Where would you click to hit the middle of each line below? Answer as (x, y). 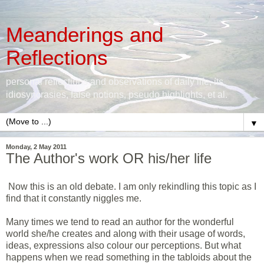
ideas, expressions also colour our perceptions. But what (123, 245)
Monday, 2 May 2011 (36, 147)
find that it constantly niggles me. (74, 198)
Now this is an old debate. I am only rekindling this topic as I (131, 186)
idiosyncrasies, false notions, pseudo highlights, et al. (117, 95)
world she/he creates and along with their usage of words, (126, 233)
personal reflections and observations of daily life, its (115, 82)
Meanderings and (85, 35)
